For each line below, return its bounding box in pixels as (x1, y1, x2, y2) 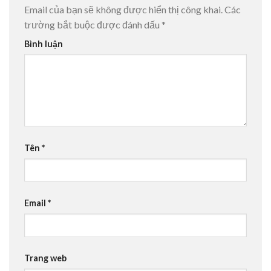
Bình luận (24, 38, 63, 49)
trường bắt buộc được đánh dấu (24, 18, 162, 30)
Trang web (24, 253, 67, 264)
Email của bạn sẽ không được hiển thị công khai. (24, 3, 223, 15)
